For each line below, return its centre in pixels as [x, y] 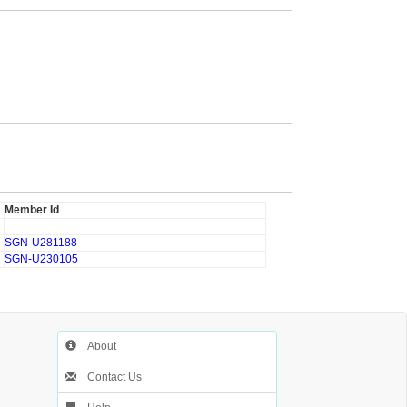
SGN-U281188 [41, 243]
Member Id [32, 210]
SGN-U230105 [41, 259]
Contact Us [109, 377]
